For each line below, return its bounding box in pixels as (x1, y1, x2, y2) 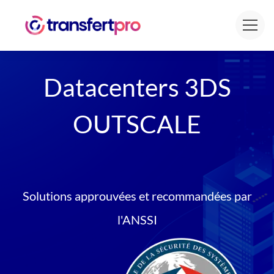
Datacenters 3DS (43, 72, 231, 103)
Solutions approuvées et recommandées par (22, 188, 252, 204)
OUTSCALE (73, 109, 201, 139)
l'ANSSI (117, 212, 157, 228)
